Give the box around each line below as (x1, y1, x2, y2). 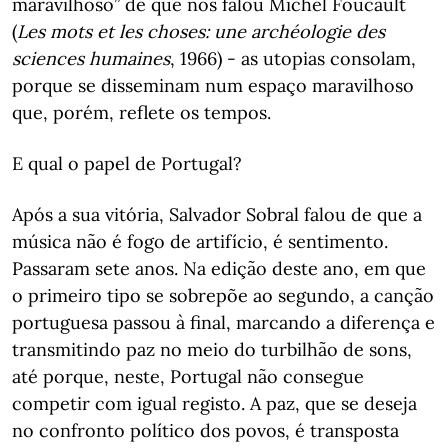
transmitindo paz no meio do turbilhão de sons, (12, 337, 412, 361)
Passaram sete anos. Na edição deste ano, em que (12, 256, 426, 280)
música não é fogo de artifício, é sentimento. (12, 229, 388, 253)
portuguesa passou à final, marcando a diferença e (12, 310, 435, 334)
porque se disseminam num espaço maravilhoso (12, 73, 414, 97)
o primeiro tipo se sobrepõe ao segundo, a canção (12, 283, 434, 307)
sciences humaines (12, 46, 170, 70)
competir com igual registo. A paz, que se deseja (12, 391, 417, 415)
